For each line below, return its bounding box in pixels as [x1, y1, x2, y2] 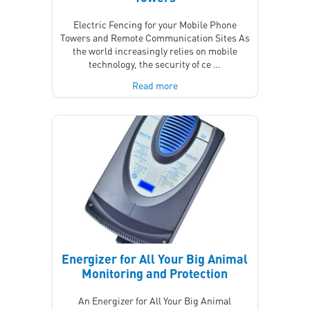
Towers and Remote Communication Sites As [60, 30, 250, 44]
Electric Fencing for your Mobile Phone [73, 17, 237, 30]
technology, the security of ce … [89, 57, 221, 70]
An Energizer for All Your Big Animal [78, 294, 232, 307]
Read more [131, 78, 178, 91]
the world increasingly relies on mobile [72, 44, 237, 57]
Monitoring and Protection [82, 265, 228, 282]
